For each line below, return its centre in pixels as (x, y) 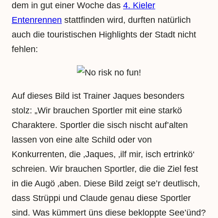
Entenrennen (37, 20)
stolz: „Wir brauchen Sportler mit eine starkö (97, 111)
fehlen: (25, 49)
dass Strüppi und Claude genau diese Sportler (101, 198)
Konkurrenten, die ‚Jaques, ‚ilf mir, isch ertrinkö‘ (103, 154)
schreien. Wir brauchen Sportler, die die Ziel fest (105, 169)
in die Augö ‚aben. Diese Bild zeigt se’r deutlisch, (106, 184)
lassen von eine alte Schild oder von (82, 140)
